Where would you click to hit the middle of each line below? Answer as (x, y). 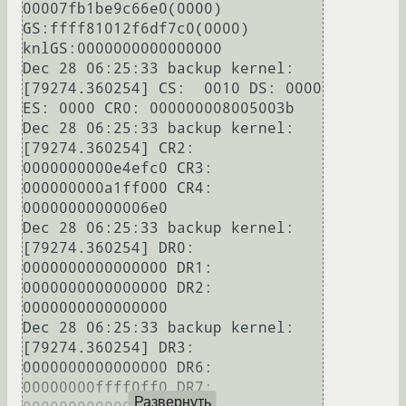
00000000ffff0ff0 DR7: (118, 388)
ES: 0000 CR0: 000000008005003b (159, 109)
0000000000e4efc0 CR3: (118, 169)
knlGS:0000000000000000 (122, 49)
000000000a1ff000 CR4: (118, 188)
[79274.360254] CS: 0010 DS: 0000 (172, 89)
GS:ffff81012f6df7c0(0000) (136, 29)
